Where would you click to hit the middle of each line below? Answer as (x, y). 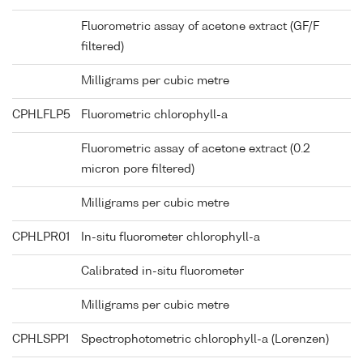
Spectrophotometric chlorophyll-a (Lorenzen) (205, 339)
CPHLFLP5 (41, 115)
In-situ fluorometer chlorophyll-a (171, 237)
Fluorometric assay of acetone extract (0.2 (196, 149)
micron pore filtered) (138, 169)
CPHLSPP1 (41, 339)
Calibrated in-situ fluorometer (162, 271)
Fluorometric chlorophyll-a (154, 115)
